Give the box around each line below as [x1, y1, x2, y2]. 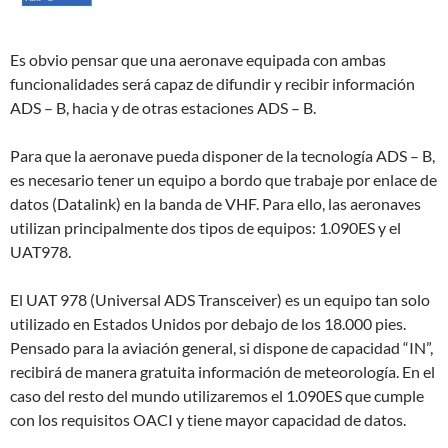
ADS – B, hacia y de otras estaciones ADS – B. [10, 97, 316, 117]
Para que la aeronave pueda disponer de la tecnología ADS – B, [10, 145, 435, 165]
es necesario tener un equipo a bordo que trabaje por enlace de [10, 169, 437, 189]
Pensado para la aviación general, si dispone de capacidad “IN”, [10, 337, 433, 357]
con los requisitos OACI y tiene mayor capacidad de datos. [10, 409, 406, 429]
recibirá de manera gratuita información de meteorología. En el [10, 361, 435, 381]
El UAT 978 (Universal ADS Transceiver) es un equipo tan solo [10, 289, 430, 309]
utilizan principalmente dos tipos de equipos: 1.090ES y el [10, 217, 401, 237]
